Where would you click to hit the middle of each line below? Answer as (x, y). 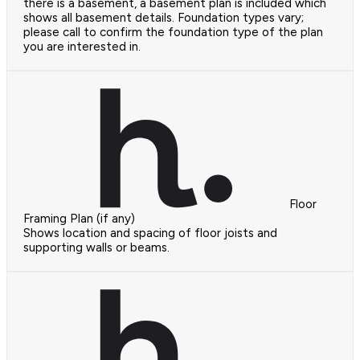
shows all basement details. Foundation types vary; (164, 17)
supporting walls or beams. (96, 247)
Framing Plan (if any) (79, 218)
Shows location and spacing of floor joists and (150, 233)
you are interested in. (82, 46)
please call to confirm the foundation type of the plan (173, 32)
